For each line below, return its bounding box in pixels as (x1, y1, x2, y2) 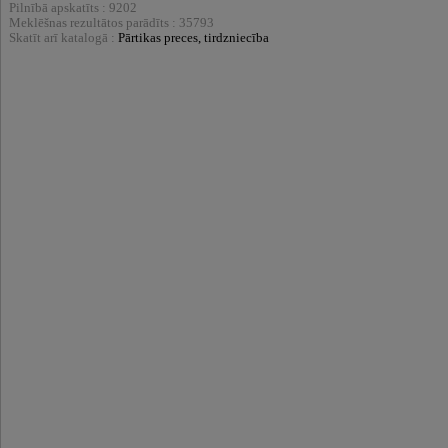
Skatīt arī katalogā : (9, 31, 118, 46)
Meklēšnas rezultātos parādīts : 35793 (9, 16, 214, 31)
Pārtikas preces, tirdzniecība (118, 31, 269, 46)
